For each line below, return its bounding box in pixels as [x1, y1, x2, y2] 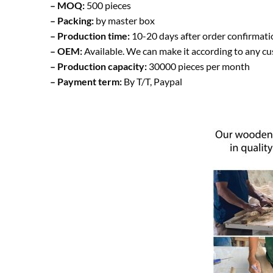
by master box [96, 14, 155, 26]
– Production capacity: [50, 60, 149, 72]
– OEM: [50, 44, 84, 57]
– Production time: [50, 29, 130, 41]
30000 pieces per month [149, 60, 250, 72]
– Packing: [50, 14, 96, 26]
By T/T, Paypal [122, 75, 182, 87]
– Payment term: [50, 75, 122, 87]
